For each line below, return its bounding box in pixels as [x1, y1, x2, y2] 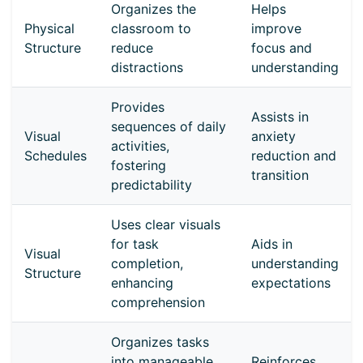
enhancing [111, 274, 173, 291]
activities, [111, 137, 169, 154]
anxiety [251, 127, 296, 144]
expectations [251, 274, 331, 291]
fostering [111, 156, 166, 173]
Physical [24, 19, 75, 36]
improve [251, 19, 301, 36]
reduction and [251, 147, 336, 164]
